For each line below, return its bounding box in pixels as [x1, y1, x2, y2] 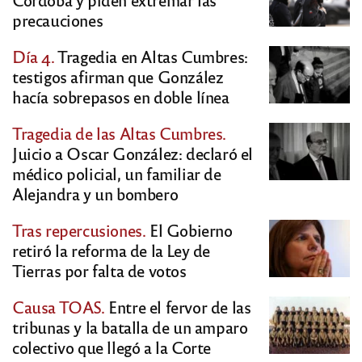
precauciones [12, 8, 103, 31]
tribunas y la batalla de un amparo [12, 315, 248, 338]
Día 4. [12, 44, 55, 67]
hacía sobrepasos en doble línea [12, 85, 229, 107]
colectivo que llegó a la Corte [12, 335, 212, 358]
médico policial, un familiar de [12, 162, 221, 184]
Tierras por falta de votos [12, 259, 187, 281]
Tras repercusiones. [12, 218, 146, 241]
